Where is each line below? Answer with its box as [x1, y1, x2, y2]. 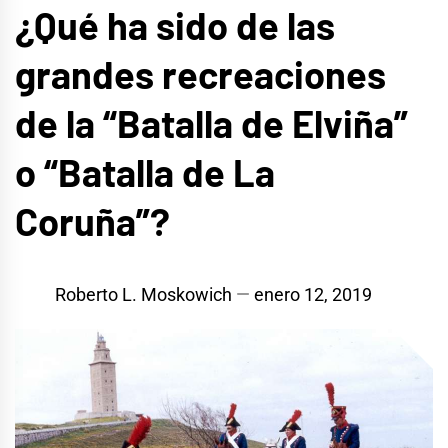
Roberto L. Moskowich [55, 284, 232, 306]
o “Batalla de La [15, 148, 275, 195]
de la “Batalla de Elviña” [15, 99, 408, 146]
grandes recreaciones [15, 50, 386, 97]
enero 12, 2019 [254, 284, 372, 306]
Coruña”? [15, 197, 170, 244]
